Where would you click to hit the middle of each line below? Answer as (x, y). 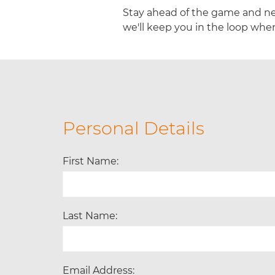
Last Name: (90, 215)
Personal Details (134, 128)
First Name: (91, 161)
